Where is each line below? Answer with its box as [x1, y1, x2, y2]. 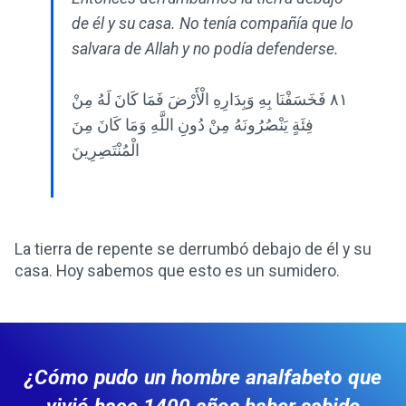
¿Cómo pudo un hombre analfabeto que [24, 365, 382, 391]
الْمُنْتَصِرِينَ [72, 141, 140, 160]
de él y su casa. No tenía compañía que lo [72, 14, 353, 34]
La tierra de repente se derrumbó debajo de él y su [14, 240, 372, 259]
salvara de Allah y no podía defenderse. [72, 40, 339, 59]
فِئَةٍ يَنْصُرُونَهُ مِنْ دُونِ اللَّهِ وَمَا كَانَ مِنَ [72, 116, 314, 135]
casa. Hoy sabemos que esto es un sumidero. [14, 262, 340, 281]
